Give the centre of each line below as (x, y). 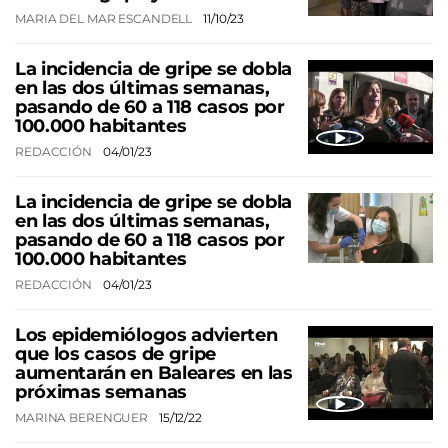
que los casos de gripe (115, 353)
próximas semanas (101, 391)
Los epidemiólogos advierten (146, 334)
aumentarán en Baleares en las (154, 372)
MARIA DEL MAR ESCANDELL (105, 18)
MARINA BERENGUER (83, 417)
